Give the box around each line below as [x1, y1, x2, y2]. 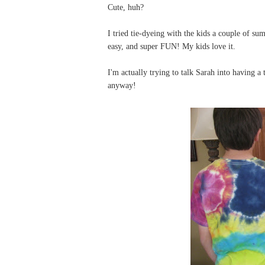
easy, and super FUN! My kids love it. [108, 41, 235, 51]
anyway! [108, 80, 136, 90]
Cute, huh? [108, 2, 144, 12]
